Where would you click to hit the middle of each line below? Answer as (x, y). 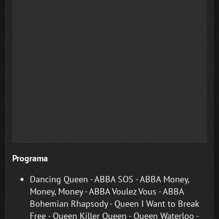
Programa (30, 158)
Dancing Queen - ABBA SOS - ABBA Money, (109, 179)
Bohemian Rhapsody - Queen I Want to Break (114, 203)
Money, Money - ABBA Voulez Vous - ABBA (107, 191)
